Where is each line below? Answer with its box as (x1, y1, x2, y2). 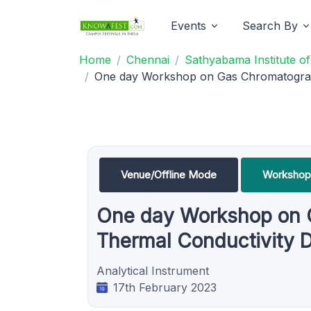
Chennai (126, 53, 169, 67)
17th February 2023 (113, 280, 217, 294)
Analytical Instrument (96, 264, 209, 278)
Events (171, 19, 206, 33)
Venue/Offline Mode (121, 168, 217, 181)
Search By (242, 19, 298, 33)
